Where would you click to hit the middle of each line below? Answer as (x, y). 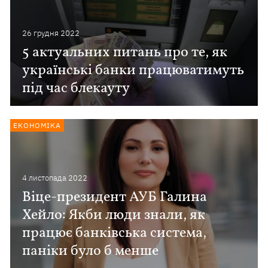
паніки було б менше (91, 251)
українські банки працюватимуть (133, 71)
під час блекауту (76, 89)
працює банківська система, (115, 233)
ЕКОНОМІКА (37, 125)
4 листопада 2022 (55, 178)
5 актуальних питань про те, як (125, 53)
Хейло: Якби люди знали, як (114, 215)
